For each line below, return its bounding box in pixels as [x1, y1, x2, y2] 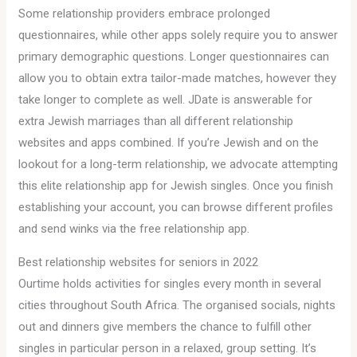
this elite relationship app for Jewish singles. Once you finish [18, 178, 334, 193]
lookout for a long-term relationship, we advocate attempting [18, 157, 339, 171]
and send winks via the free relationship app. [18, 222, 250, 236]
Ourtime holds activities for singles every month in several [18, 277, 322, 291]
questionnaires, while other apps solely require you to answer [18, 28, 339, 42]
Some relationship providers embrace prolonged [18, 6, 271, 21]
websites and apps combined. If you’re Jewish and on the [18, 135, 320, 150]
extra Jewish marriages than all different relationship [18, 114, 294, 128]
